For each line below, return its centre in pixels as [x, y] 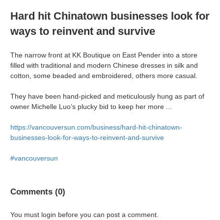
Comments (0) [38, 192]
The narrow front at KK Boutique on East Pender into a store [104, 55]
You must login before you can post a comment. [84, 215]
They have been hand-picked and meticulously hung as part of [107, 96]
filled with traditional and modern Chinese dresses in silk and [104, 66]
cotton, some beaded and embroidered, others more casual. [104, 76]
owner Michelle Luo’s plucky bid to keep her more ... [91, 107]
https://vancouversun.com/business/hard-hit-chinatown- [96, 127]
